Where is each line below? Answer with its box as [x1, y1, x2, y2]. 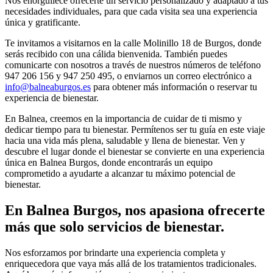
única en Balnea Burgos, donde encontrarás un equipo [5, 157, 213, 168]
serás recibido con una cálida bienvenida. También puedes [5, 49, 227, 60]
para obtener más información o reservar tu [91, 82, 257, 93]
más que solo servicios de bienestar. [5, 218, 224, 235]
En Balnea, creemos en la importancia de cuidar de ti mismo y [5, 113, 242, 124]
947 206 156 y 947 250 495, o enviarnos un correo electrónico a [5, 71, 252, 82]
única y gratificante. [5, 17, 80, 28]
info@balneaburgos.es [5, 82, 91, 93]
